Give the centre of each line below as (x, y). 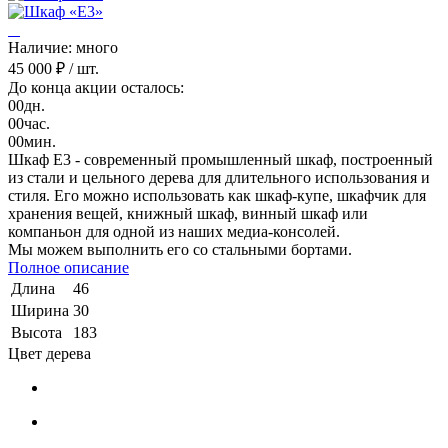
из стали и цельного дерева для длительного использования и (219, 177)
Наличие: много (63, 47)
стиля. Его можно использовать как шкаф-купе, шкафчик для (217, 195)
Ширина (40, 310)
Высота (36, 332)
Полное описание (68, 267)
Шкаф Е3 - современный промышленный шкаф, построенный (220, 159)
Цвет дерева (49, 353)
